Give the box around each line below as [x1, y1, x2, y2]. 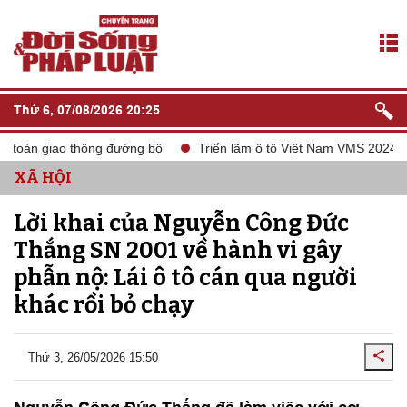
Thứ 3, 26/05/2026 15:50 [28, 350, 158, 364]
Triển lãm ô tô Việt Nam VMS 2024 [178, 141, 378, 155]
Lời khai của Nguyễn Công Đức [14, 210, 349, 237]
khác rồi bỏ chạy [14, 292, 194, 319]
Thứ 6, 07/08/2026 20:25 [14, 103, 160, 117]
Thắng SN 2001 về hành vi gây [14, 237, 342, 264]
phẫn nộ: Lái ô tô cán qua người [14, 264, 357, 292]
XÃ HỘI [15, 169, 72, 186]
